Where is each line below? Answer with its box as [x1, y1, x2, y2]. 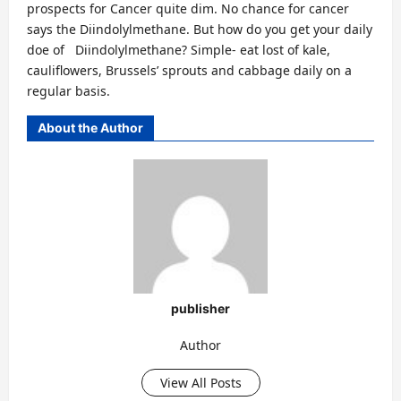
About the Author [38, 119, 143, 135]
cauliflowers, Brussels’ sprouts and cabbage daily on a [27, 61, 352, 79]
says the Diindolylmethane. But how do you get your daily [27, 20, 372, 38]
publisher [171, 300, 230, 316]
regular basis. [27, 81, 110, 99]
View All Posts [159, 373, 242, 391]
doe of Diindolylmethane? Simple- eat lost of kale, [27, 40, 330, 58]
